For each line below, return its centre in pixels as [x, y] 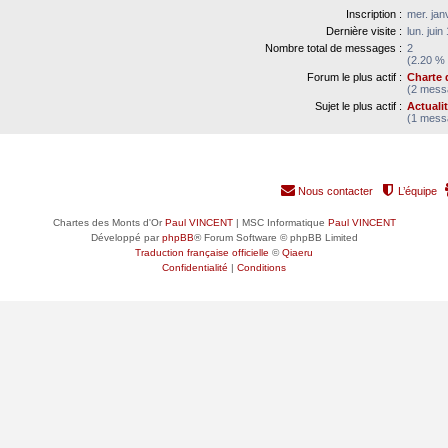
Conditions [261, 267]
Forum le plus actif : [354, 76]
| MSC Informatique [280, 222]
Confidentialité [195, 267]
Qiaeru [297, 252]
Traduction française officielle [202, 252]
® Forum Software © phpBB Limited [275, 237]
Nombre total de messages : [333, 47]
